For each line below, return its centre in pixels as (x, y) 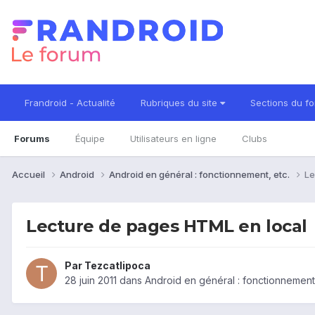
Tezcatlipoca (117, 266)
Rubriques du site (180, 103)
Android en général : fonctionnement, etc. (200, 174)
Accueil (30, 174)
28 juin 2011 (91, 281)
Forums (32, 139)
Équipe (90, 139)
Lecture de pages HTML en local (167, 226)
